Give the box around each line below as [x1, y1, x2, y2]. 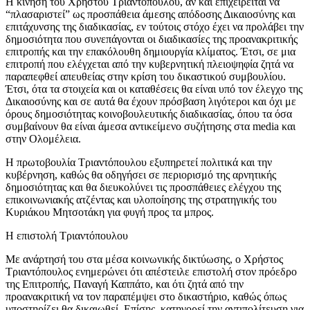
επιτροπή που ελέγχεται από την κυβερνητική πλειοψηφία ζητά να [6, 57, 293, 70]
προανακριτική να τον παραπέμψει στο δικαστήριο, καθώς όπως [6, 290, 286, 302]
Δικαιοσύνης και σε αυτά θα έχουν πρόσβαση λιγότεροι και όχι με [6, 95, 296, 107]
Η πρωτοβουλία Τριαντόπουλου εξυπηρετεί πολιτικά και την [6, 156, 272, 168]
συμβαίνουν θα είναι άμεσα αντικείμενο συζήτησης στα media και [6, 120, 295, 132]
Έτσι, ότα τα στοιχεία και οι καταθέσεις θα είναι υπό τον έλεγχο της [6, 82, 302, 95]
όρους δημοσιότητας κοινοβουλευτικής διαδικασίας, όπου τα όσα [6, 107, 292, 120]
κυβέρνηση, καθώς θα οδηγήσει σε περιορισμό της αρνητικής [6, 168, 276, 181]
